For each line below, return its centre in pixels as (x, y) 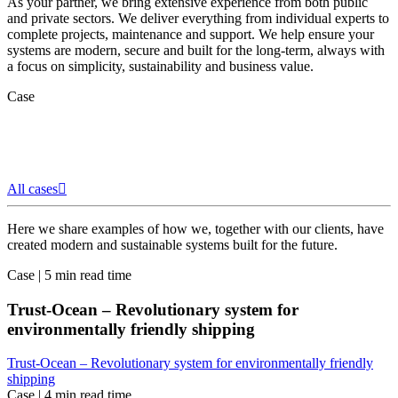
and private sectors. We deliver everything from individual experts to (198, 19)
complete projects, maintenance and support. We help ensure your (191, 35)
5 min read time (88, 275)
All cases (32, 188)
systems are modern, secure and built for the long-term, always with (196, 51)
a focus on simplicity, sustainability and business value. (160, 67)
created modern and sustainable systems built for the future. (172, 244)
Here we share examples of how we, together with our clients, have (195, 228)
